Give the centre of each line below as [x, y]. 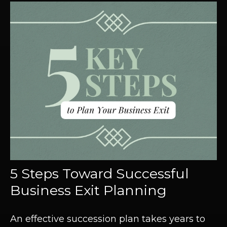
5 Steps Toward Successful [100, 173]
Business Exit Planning [88, 190]
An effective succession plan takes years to [108, 219]
